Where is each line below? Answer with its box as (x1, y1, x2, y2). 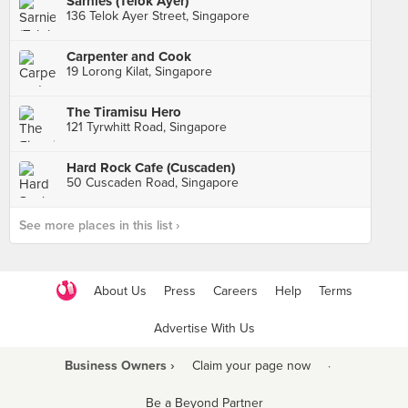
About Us (93, 282, 147, 299)
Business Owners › (64, 358, 175, 373)
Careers (212, 282, 258, 299)
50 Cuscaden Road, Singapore (66, 175, 239, 190)
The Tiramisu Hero (66, 104, 181, 120)
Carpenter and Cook (66, 48, 191, 65)
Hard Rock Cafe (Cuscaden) (66, 159, 235, 176)
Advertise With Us (153, 321, 255, 336)
